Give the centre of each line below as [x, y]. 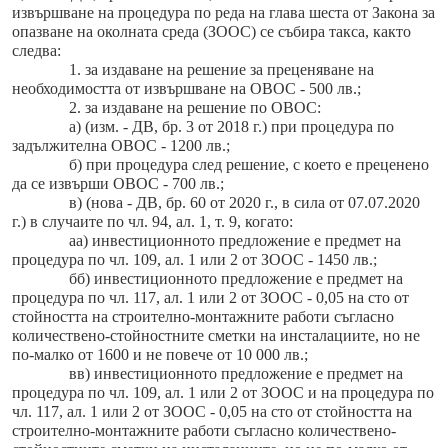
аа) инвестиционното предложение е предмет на [234, 241]
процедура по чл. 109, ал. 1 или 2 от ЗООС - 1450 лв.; [194, 260]
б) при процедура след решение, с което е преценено [248, 165]
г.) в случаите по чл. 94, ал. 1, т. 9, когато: [152, 222]
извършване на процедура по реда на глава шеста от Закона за [223, 13]
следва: [36, 51]
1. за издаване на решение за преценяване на [221, 70]
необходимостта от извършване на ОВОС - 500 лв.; [186, 89]
